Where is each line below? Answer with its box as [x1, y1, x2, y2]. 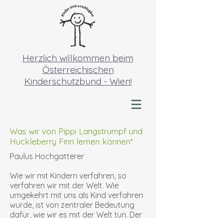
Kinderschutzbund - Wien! [24, 75, 132, 87]
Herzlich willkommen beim [22, 52, 133, 64]
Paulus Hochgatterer [10, 151, 84, 161]
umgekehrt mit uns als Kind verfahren [10, 190, 143, 200]
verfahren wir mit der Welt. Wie [10, 181, 119, 190]
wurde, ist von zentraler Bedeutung [10, 200, 134, 210]
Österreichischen [42, 64, 114, 75]
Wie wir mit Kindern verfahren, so [10, 171, 127, 181]
